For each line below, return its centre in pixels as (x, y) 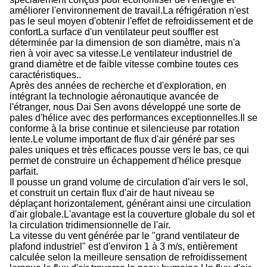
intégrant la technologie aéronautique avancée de (114, 96)
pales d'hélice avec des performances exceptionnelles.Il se (133, 118)
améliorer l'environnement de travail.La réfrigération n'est (129, 10)
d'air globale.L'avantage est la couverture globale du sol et (132, 214)
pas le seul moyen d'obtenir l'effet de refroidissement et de (131, 21)
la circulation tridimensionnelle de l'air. (90, 225)
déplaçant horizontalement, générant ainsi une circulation (130, 204)
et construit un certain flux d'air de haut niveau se (112, 193)
